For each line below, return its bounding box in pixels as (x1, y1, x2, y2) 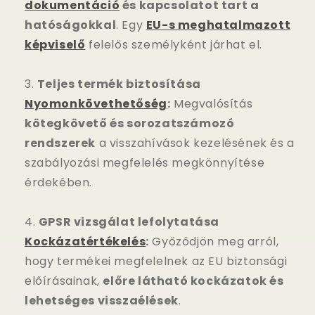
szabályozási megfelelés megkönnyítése (25, 154, 265, 171)
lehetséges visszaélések (25, 292, 179, 309)
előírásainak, (25, 272, 103, 289)
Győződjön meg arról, (148, 233, 279, 250)
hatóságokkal (25, 16, 117, 33)
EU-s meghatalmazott (146, 16, 291, 33)
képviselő (25, 36, 86, 53)
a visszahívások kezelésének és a (96, 134, 295, 151)
